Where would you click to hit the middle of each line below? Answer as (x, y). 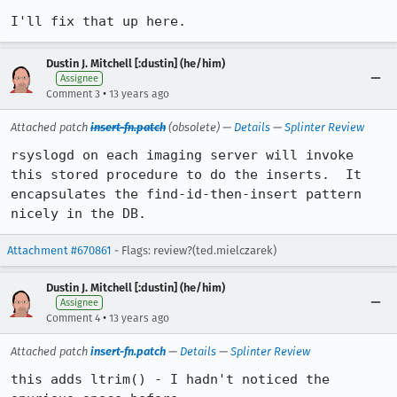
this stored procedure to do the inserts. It (186, 175)
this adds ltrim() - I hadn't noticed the (170, 379)
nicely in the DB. (78, 214)
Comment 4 (73, 318)
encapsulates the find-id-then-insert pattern (186, 194)
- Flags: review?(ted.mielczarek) (194, 250)
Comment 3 (73, 94)
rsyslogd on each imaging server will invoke (182, 155)
